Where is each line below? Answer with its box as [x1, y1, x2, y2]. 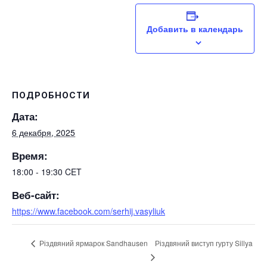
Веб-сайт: [12, 188, 60, 202]
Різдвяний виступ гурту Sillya [154, 237, 253, 248]
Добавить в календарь [147, 23, 243, 35]
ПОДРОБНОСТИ [12, 90, 90, 100]
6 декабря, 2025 [12, 126, 75, 138]
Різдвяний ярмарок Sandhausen [38, 238, 148, 249]
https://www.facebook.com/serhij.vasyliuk [12, 205, 165, 217]
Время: [12, 148, 48, 163]
